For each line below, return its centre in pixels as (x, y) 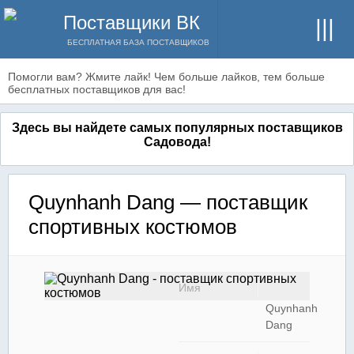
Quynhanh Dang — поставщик (168, 202)
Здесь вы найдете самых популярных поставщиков (177, 128)
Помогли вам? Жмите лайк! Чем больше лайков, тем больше (166, 77)
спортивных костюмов (133, 227)
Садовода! (177, 142)
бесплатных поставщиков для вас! (97, 89)
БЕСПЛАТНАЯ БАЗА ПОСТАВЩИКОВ (138, 42)
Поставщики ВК (132, 23)
